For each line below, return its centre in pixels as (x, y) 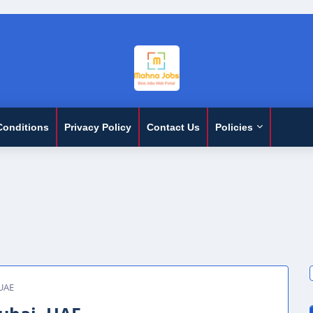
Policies (234, 127)
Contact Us (173, 127)
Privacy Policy (98, 127)
